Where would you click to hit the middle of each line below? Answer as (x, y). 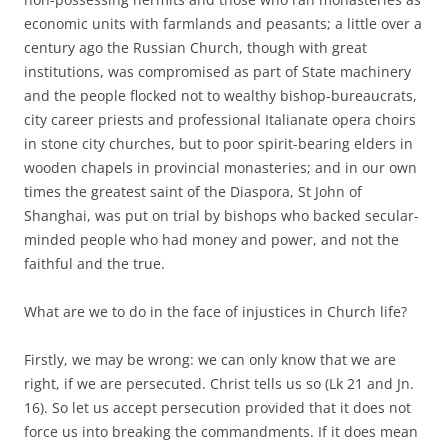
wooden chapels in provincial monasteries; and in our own (220, 167)
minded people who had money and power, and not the (211, 239)
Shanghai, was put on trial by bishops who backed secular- (221, 215)
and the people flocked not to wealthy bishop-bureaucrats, (220, 95)
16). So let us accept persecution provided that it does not (217, 407)
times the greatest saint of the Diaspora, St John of (193, 191)
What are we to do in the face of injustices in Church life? (215, 311)
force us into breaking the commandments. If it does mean (221, 431)
